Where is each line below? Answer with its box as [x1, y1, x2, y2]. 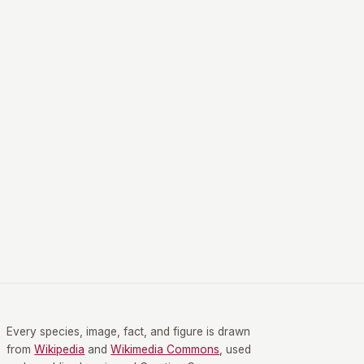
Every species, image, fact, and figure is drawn [6, 325, 251, 338]
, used [219, 343, 252, 356]
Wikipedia [34, 343, 85, 356]
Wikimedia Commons [110, 343, 220, 356]
